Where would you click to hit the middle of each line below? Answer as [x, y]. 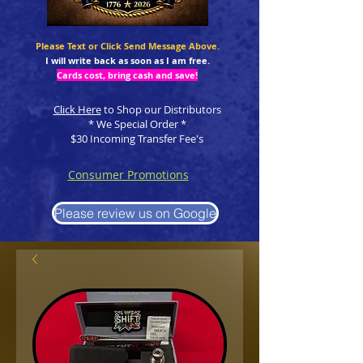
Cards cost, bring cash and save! [127, 75]
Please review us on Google [135, 213]
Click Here [77, 109]
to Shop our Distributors [161, 109]
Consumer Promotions [128, 175]
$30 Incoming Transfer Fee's [137, 139]
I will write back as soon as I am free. [127, 60]
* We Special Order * [137, 124]
